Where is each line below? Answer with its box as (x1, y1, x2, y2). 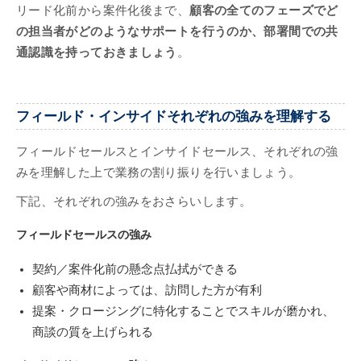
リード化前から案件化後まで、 (16, 3, 190, 17)
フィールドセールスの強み (16, 228, 151, 242)
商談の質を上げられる (32, 325, 153, 338)
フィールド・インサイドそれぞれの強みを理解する (16, 108, 331, 125)
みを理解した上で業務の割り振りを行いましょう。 (16, 166, 301, 180)
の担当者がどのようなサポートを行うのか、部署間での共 (16, 24, 338, 38)
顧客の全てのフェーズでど (189, 3, 338, 17)
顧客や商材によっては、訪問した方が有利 (32, 283, 262, 297)
